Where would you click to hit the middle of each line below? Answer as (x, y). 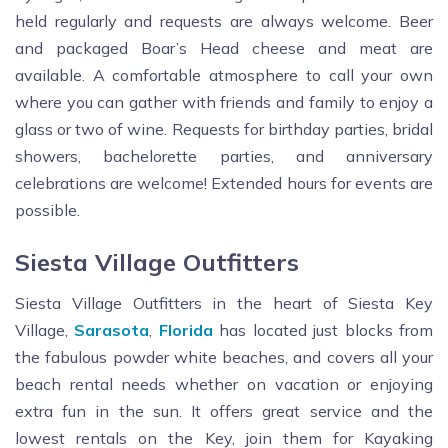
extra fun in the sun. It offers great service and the (224, 411)
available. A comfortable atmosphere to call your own (224, 75)
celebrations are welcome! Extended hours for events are (224, 183)
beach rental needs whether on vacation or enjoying (224, 384)
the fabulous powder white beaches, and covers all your (224, 357)
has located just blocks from (323, 330)
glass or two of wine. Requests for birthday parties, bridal (224, 129)
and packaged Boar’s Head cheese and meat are (224, 48)
